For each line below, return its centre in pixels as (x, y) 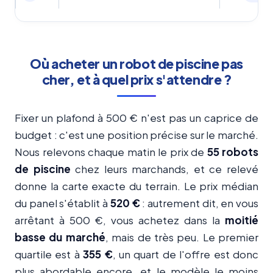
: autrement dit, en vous (199, 203)
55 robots (232, 152)
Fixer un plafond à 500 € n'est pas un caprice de (136, 118)
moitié (242, 220)
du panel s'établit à (62, 203)
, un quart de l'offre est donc (186, 254)
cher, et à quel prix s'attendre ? (136, 80)
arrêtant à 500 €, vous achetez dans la (120, 220)
